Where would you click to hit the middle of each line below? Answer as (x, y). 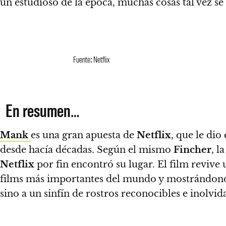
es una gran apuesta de (84, 135)
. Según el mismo (133, 150)
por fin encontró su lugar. (96, 164)
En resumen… (42, 110)
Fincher (192, 150)
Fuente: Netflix (91, 59)
